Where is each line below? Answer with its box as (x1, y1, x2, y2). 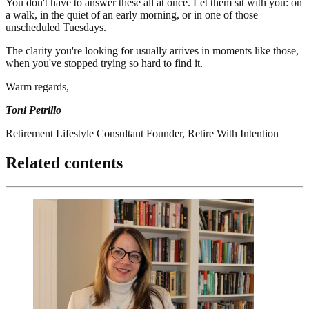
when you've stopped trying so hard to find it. (6, 57, 203, 70)
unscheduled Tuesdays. (6, 21, 106, 34)
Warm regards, (6, 81, 69, 93)
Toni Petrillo (6, 104, 61, 117)
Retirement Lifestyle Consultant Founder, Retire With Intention (6, 128, 279, 140)
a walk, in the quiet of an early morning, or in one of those (6, 9, 258, 21)
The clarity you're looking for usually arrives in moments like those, (6, 45, 299, 57)
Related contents (6, 154, 123, 172)
